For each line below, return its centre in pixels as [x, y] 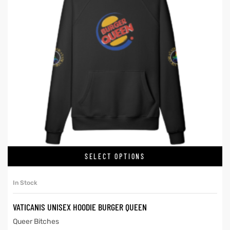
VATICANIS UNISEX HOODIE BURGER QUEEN [80, 207]
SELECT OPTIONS [115, 156]
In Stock [25, 183]
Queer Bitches [36, 222]
